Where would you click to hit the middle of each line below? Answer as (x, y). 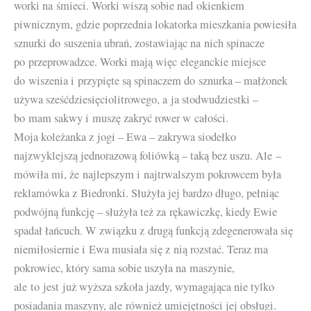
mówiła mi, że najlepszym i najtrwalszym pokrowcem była (148, 174)
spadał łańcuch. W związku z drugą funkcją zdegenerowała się (153, 230)
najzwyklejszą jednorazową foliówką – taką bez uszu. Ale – (148, 155)
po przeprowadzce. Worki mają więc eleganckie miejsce (140, 61)
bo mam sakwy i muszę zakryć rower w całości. (121, 118)
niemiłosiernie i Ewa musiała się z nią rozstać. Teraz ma (141, 249)
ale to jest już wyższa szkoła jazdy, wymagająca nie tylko (144, 286)
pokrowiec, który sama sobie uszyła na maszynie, (124, 268)
